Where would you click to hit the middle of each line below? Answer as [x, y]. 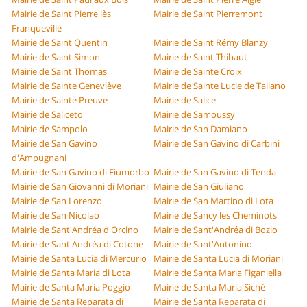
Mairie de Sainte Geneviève [67, 86]
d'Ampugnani [39, 158]
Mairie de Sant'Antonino [203, 244]
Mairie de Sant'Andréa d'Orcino [75, 230]
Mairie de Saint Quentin [60, 43]
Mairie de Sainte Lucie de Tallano [220, 86]
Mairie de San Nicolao [56, 216]
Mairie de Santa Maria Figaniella [218, 273]
